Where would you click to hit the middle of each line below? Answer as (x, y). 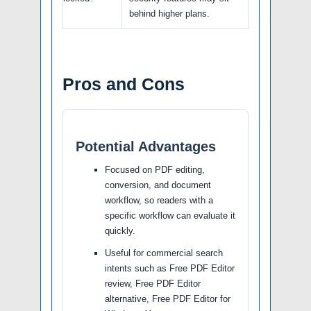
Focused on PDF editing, (155, 169)
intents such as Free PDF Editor (170, 268)
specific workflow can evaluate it (170, 215)
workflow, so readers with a (159, 200)
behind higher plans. (169, 13)
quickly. (120, 230)
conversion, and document (158, 185)
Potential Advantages (146, 146)
